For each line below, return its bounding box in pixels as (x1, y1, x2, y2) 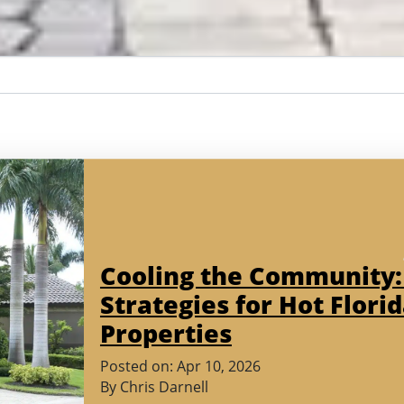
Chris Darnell (119, 377, 208, 398)
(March (259, 355, 308, 376)
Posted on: (99, 356, 177, 377)
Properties (99, 317, 232, 351)
